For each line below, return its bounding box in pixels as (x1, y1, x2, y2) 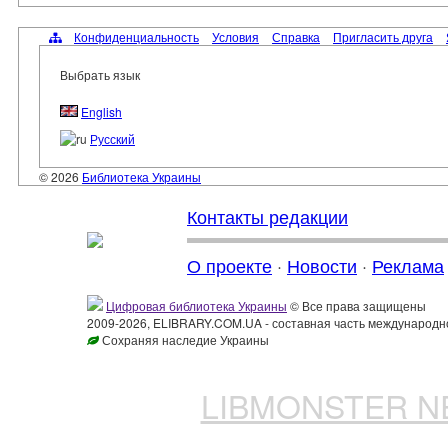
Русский (90, 130, 135, 147)
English (81, 103, 122, 120)
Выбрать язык (60, 66, 140, 83)
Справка (272, 28, 320, 45)
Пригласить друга (333, 28, 433, 45)
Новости (287, 252, 357, 278)
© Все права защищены (287, 297, 426, 314)
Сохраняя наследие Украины (99, 331, 269, 348)
